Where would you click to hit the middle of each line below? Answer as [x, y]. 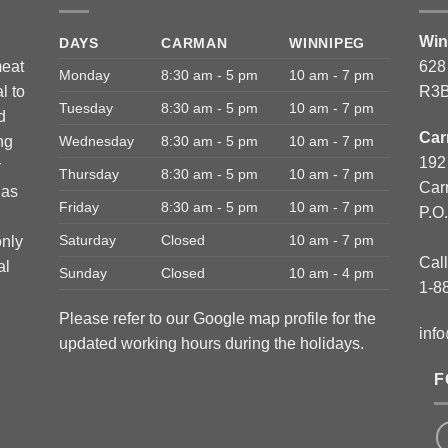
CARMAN [194, 43]
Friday [79, 207]
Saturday [87, 240]
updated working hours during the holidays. [211, 344]
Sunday [83, 273]
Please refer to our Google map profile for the [217, 319]
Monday [84, 75]
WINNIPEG [327, 43]
